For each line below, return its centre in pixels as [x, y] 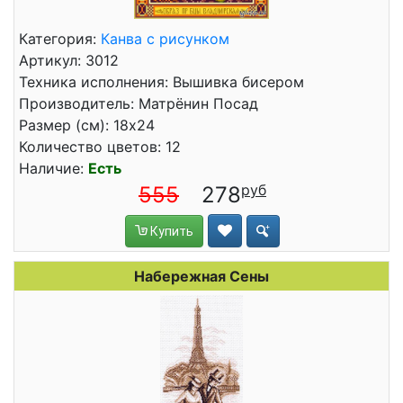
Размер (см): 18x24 [87, 125]
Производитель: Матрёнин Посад [139, 103]
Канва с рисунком [165, 39]
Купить [170, 231]
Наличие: [54, 168]
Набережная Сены [201, 276]
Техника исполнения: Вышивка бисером [161, 82]
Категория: [60, 39]
